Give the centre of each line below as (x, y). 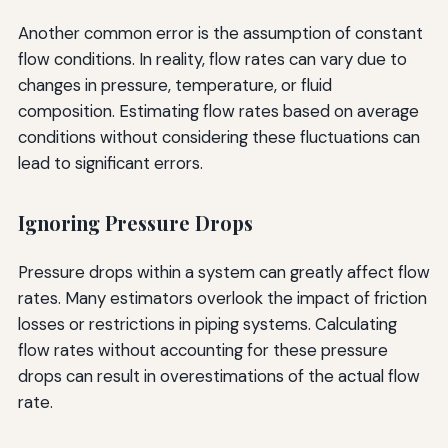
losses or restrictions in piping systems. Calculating (207, 323)
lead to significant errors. (110, 163)
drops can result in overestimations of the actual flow (218, 375)
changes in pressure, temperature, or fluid (174, 85)
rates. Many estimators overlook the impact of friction (222, 297)
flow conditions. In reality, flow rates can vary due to (212, 59)
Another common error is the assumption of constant (220, 33)
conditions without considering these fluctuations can (218, 137)
